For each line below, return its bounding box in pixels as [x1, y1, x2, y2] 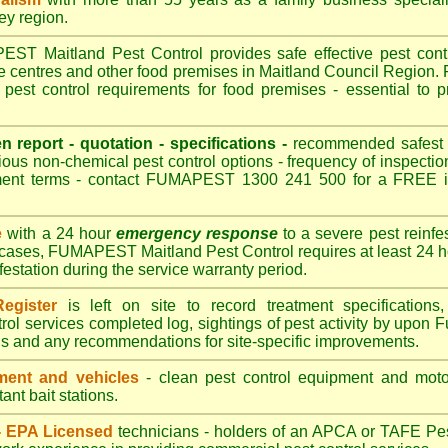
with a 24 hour [2, 225, 116, 242]
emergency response [115, 225, 278, 242]
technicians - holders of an [113, 423, 312, 440]
